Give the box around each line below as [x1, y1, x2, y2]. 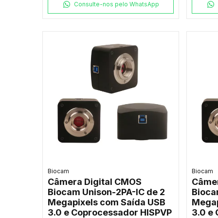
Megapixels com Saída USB [48, 197, 165, 208]
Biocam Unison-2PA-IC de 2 [48, 187, 165, 198]
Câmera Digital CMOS [48, 177, 142, 187]
